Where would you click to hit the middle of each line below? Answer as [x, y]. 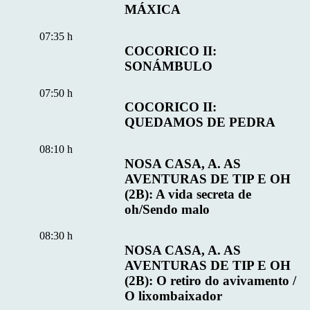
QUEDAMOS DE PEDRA [200, 122]
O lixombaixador [174, 296]
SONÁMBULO [169, 66]
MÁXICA [153, 10]
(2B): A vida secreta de [188, 194]
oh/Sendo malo [167, 209]
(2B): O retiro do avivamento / [211, 281]
